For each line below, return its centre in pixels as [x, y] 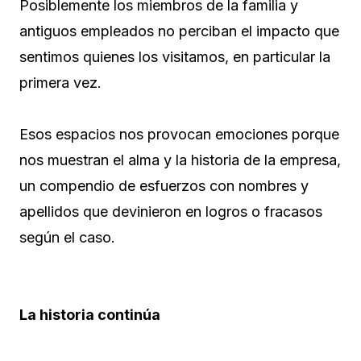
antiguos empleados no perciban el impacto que [179, 31]
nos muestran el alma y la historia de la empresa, [180, 160]
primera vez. [60, 82]
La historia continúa [90, 314]
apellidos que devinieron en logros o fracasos [171, 211]
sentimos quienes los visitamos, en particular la [175, 56]
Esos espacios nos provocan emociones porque [179, 134]
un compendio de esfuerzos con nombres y [164, 185]
